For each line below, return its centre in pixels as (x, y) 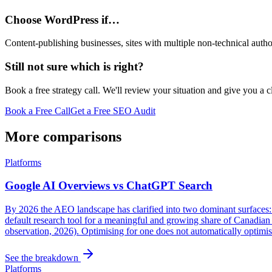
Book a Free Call (38, 110)
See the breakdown (43, 258)
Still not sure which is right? (74, 67)
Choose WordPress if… (62, 19)
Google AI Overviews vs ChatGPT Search (109, 186)
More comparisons (63, 136)
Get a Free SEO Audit (113, 110)
